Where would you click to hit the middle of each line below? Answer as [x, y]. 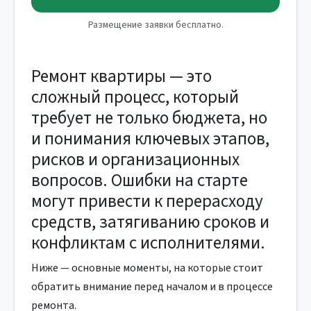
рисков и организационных [135, 160]
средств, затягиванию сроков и [150, 222]
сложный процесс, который [135, 97]
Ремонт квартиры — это [121, 76]
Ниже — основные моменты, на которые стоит [147, 268]
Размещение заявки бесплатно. [155, 25]
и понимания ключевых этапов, [150, 139]
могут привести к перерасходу [147, 201]
